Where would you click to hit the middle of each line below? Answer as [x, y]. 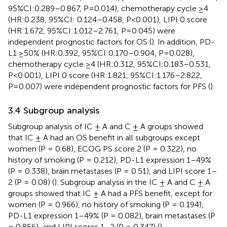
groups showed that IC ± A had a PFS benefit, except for [110, 193]
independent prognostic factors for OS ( [80, 42]
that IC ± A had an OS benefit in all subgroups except [104, 137]
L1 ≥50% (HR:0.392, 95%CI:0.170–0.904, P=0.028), [101, 53]
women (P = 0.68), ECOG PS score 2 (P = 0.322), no [102, 148]
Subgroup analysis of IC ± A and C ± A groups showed [106, 126]
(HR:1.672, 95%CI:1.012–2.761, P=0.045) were [92, 30]
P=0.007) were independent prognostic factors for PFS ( [109, 86]
